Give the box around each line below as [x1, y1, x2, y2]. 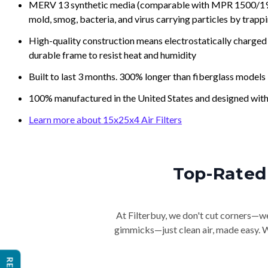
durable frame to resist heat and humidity [29, 49, 196, 60]
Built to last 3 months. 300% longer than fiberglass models [29, 71, 266, 82]
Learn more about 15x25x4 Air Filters [29, 114, 182, 125]
